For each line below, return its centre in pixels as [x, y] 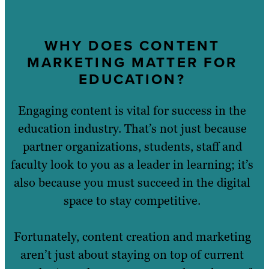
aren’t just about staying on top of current [132, 254]
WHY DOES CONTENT [132, 45]
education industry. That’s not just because [132, 128]
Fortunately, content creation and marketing [132, 236]
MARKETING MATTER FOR [132, 62]
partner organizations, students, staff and [132, 146]
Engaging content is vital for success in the [132, 110]
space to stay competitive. [132, 200]
